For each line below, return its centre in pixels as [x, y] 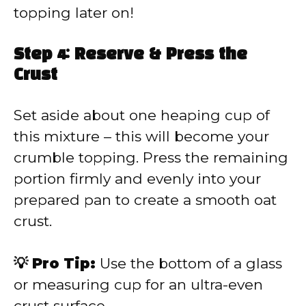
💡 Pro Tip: [55, 264]
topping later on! [74, 13]
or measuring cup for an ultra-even [138, 285]
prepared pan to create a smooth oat [145, 199]
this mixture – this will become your [141, 136]
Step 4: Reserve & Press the [130, 55]
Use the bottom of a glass [189, 264]
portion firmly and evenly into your [137, 178]
